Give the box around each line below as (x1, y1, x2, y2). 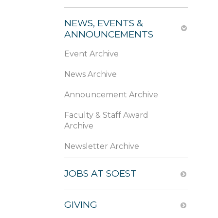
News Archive (64, 70, 117, 79)
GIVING (64, 199, 97, 210)
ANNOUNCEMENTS (64, 29, 153, 40)
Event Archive (64, 49, 119, 58)
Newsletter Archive (64, 142, 139, 151)
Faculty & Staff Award (64, 110, 148, 120)
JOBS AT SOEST (64, 168, 137, 179)
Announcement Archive (64, 90, 158, 99)
